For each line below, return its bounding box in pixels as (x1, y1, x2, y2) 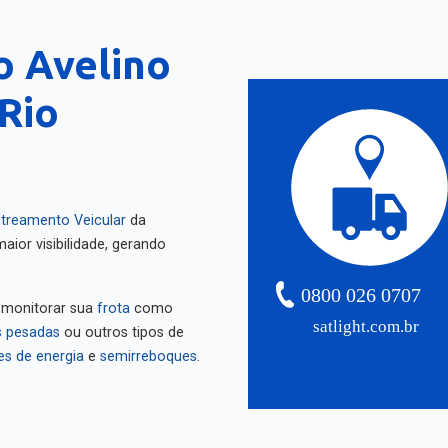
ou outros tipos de (60, 324, 184, 341)
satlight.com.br (313, 317, 420, 337)
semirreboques (100, 348, 197, 365)
